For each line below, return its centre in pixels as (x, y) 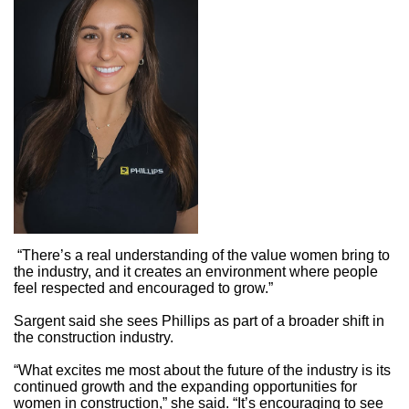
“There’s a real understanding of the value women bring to (202, 255)
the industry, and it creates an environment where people (196, 271)
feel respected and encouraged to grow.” (143, 288)
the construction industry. (95, 337)
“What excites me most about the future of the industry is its (202, 370)
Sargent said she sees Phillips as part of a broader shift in (199, 320)
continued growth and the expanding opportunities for (185, 386)
